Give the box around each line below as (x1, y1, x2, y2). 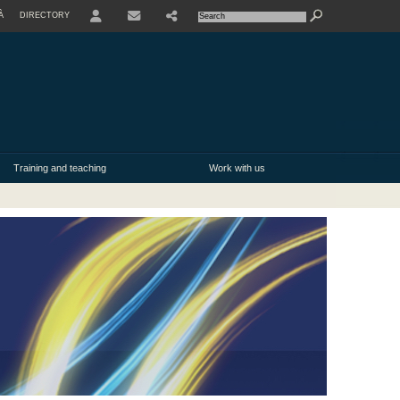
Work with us (208, 162, 265, 174)
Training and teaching (13, 162, 106, 174)
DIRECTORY (20, 11, 70, 20)
